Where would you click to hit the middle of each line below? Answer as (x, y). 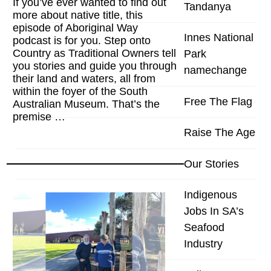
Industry (203, 243)
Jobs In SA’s (214, 211)
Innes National (219, 38)
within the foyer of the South (80, 91)
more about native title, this (78, 15)
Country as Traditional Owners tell (95, 53)
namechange (215, 70)
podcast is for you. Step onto (82, 40)
